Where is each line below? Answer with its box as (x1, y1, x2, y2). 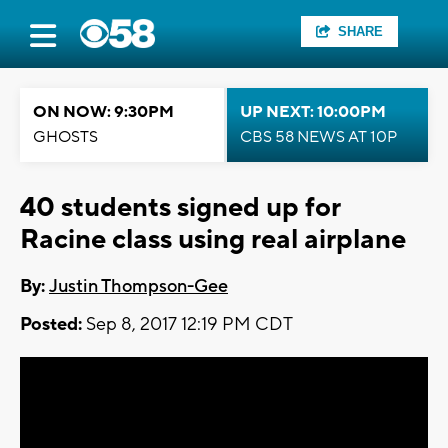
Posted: (20, 313, 82, 337)
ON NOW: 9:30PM (33, 102, 174, 122)
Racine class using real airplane (20, 222, 406, 257)
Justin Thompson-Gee (49, 275, 228, 299)
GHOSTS (33, 127, 98, 147)
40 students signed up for (20, 190, 340, 225)
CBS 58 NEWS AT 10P (240, 127, 397, 147)
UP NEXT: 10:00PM (240, 102, 386, 122)
